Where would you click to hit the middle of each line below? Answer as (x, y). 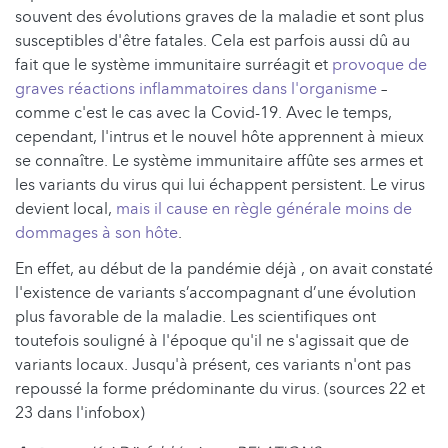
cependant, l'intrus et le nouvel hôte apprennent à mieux (219, 136)
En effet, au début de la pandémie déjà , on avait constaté (224, 268)
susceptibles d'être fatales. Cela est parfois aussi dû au (212, 40)
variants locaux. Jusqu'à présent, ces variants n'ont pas (213, 364)
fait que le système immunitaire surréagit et (173, 64)
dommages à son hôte (96, 232)
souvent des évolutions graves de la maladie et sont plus (219, 16)
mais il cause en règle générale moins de (264, 208)
